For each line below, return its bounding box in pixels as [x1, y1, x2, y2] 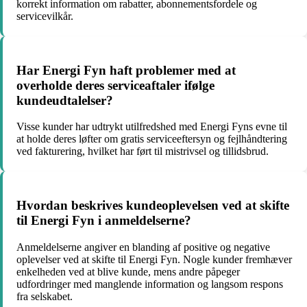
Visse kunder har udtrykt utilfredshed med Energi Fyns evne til [16, 121, 287, 133]
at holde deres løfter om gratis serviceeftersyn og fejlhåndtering [16, 133, 287, 145]
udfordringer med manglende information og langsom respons [16, 278, 283, 290]
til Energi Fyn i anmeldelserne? [16, 213, 191, 228]
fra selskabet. [16, 290, 73, 302]
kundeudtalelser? [16, 93, 113, 108]
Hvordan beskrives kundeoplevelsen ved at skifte [16, 198, 289, 212]
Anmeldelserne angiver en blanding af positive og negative [16, 241, 270, 253]
